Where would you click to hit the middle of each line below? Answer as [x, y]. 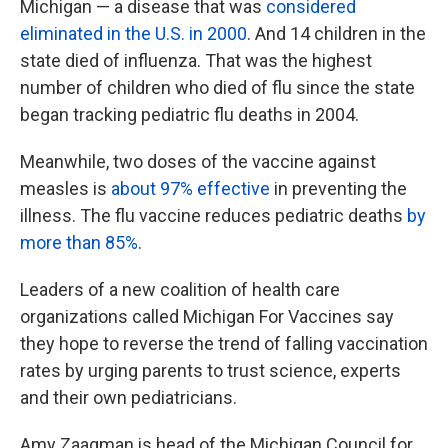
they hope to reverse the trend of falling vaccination [224, 343]
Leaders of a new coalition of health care [180, 289]
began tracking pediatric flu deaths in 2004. [189, 114]
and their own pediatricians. [128, 397]
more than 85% [79, 242]
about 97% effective [190, 188]
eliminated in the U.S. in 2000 [133, 33]
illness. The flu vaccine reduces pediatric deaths [213, 215]
